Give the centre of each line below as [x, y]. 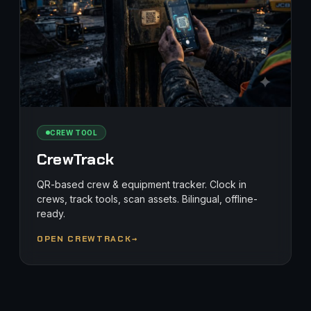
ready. [51, 213]
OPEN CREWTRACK [84, 239]
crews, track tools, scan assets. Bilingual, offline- [147, 199]
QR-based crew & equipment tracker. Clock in [142, 184]
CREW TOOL [74, 133]
